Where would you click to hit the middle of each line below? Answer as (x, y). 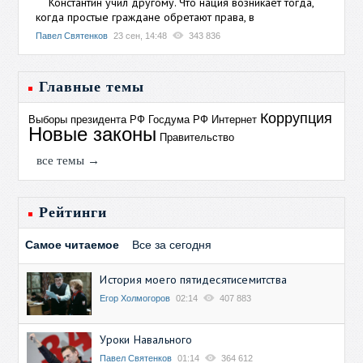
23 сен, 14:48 (141, 35)
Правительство (197, 137)
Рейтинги (73, 212)
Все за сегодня (172, 244)
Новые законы (93, 134)
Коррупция (297, 118)
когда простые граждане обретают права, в (145, 17)
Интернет (235, 119)
